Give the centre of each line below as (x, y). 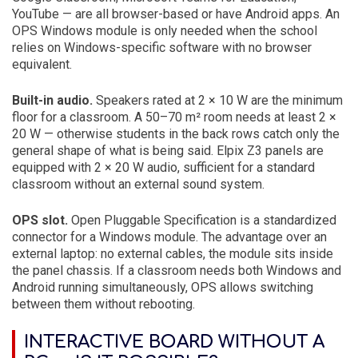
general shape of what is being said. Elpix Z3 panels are (168, 151)
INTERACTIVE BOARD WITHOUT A (174, 342)
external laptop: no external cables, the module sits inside (173, 254)
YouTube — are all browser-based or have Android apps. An (176, 14)
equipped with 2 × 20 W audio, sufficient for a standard (163, 167)
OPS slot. (40, 220)
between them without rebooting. (103, 304)
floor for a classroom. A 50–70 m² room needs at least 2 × (174, 117)
